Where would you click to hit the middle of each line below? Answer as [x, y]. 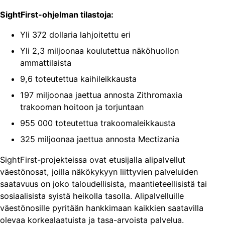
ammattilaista [46, 63]
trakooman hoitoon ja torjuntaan [82, 107]
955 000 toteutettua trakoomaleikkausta [98, 123]
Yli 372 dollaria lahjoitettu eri [77, 34]
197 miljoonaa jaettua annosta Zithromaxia [101, 95]
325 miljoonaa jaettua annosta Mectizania [100, 139]
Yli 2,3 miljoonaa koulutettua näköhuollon [99, 50]
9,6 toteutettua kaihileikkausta [78, 79]
